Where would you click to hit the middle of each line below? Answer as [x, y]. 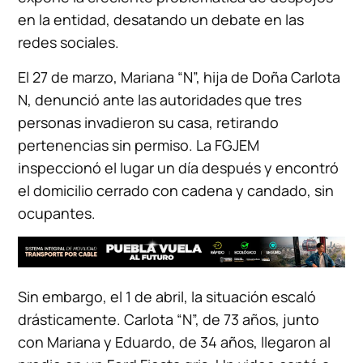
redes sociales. [69, 43]
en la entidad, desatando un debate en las [161, 20]
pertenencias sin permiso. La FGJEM [139, 145]
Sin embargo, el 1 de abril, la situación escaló [167, 297]
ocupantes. [57, 214]
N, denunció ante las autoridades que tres [160, 100]
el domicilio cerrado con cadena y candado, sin [176, 191]
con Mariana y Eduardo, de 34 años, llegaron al [175, 342]
